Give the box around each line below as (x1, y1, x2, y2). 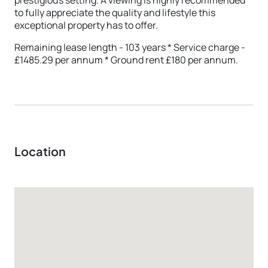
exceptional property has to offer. (14, 18, 158, 32)
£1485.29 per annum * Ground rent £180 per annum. (14, 53, 238, 66)
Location (14, 143, 66, 159)
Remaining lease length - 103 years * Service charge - (14, 40, 245, 54)
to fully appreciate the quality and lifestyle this (14, 5, 215, 19)
